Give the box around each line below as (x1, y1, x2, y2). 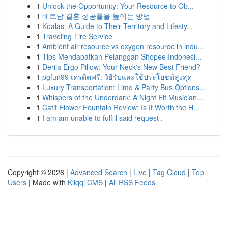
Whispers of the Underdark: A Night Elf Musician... (42, 92, 203, 102)
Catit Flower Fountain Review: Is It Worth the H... (42, 102, 199, 112)
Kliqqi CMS (68, 177, 103, 187)
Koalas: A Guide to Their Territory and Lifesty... (42, 21, 193, 31)
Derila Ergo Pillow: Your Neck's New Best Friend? (42, 62, 201, 72)
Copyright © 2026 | (8, 167, 70, 177)
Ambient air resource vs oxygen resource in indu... (42, 41, 204, 51)
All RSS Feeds (109, 177, 155, 187)
